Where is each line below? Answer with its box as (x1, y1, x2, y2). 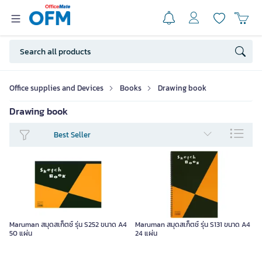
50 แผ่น (9, 228, 32, 239)
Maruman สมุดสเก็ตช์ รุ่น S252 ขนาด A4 (9, 219, 127, 230)
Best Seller (54, 129, 91, 141)
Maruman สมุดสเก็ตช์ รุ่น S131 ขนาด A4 (135, 219, 250, 230)
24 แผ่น (135, 228, 157, 239)
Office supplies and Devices (9, 82, 104, 94)
